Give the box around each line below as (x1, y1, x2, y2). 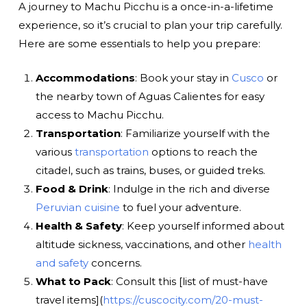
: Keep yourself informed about (121, 219, 284, 232)
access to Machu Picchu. (35, 108, 164, 121)
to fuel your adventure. (119, 200, 241, 214)
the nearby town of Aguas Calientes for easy (35, 89, 265, 103)
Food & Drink (35, 182, 108, 195)
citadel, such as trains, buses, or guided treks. (35, 163, 265, 177)
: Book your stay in (134, 71, 232, 84)
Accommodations (35, 71, 135, 84)
